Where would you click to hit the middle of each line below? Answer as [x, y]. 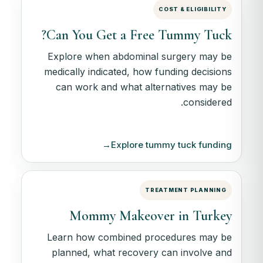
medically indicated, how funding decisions [138, 72]
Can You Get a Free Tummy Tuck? [139, 35]
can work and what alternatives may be [144, 87]
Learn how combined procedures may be [139, 237]
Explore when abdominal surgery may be [139, 57]
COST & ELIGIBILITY [193, 9]
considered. [207, 102]
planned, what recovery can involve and [141, 253]
